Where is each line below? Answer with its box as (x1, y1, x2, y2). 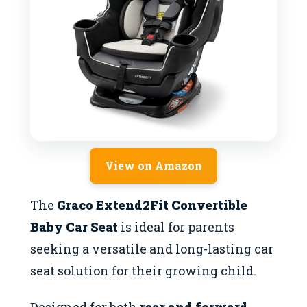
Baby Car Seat (30, 219, 118, 236)
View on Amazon (105, 158, 202, 173)
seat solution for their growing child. (30, 262, 256, 280)
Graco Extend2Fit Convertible (57, 197, 247, 214)
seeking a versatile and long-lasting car (30, 241, 273, 258)
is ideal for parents (118, 219, 234, 236)
